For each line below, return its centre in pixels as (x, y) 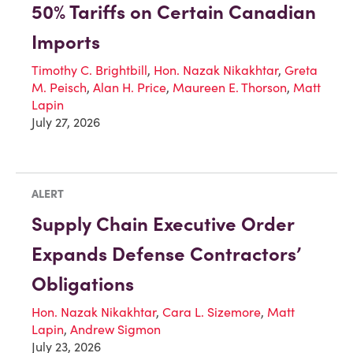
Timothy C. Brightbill (89, 70)
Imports (66, 42)
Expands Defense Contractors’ (166, 255)
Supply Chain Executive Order (163, 225)
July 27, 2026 (66, 122)
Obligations (83, 284)
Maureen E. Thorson (230, 87)
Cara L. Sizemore (212, 312)
